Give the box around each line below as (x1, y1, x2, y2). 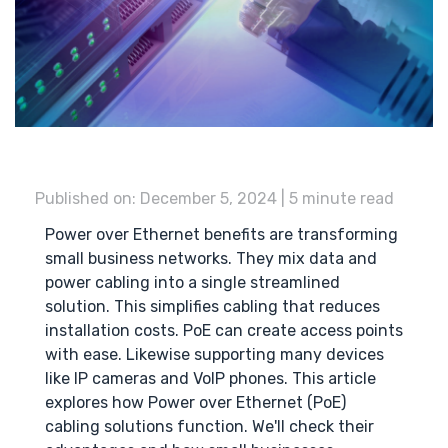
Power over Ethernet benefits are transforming (45, 225, 398, 245)
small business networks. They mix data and (45, 249, 377, 269)
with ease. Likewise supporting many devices (45, 345, 384, 365)
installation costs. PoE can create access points (45, 321, 403, 341)
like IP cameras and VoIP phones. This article (45, 369, 376, 389)
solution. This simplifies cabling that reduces (45, 297, 380, 317)
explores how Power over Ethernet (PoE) (45, 393, 346, 413)
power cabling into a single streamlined (45, 273, 340, 293)
